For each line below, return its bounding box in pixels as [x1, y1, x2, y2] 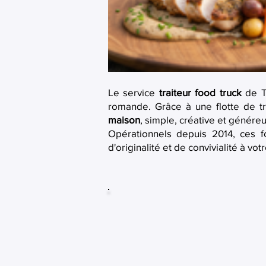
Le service [108, 87, 159, 98]
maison [108, 114, 140, 125]
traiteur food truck [159, 87, 242, 98]
